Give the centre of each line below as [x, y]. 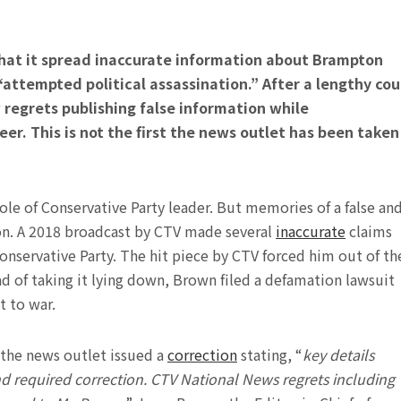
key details [338, 355]
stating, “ [270, 355]
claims [369, 231]
